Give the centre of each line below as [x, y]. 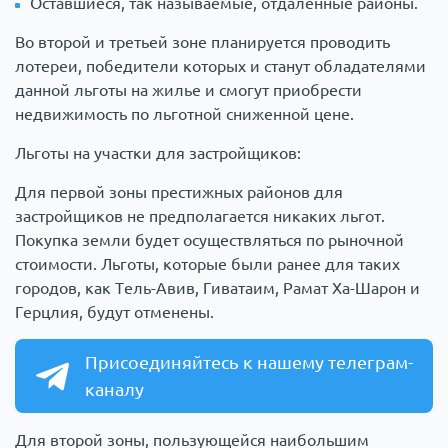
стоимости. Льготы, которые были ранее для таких [207, 264]
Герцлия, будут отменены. [114, 312]
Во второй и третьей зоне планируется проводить [202, 42]
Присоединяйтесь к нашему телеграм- [249, 362]
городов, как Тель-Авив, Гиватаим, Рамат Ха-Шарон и [217, 288]
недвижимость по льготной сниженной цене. [184, 114]
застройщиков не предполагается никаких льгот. [200, 216]
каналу [114, 389]
